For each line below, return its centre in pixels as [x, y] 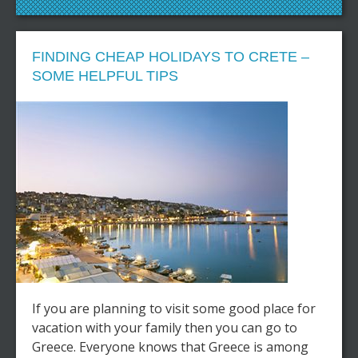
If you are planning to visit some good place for [174, 308]
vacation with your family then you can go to [165, 328]
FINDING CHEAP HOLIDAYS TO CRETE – [171, 57]
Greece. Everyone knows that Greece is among [170, 347]
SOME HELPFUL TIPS [105, 76]
